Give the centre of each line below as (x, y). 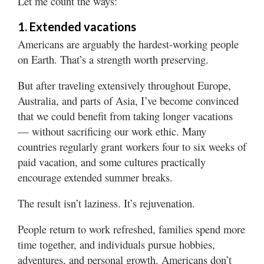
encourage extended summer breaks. (95, 177)
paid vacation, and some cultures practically (112, 161)
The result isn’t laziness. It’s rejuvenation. (106, 203)
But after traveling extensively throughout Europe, (124, 85)
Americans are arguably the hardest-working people (128, 44)
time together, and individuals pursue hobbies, (116, 244)
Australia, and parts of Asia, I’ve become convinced (128, 100)
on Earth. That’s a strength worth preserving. (113, 59)
